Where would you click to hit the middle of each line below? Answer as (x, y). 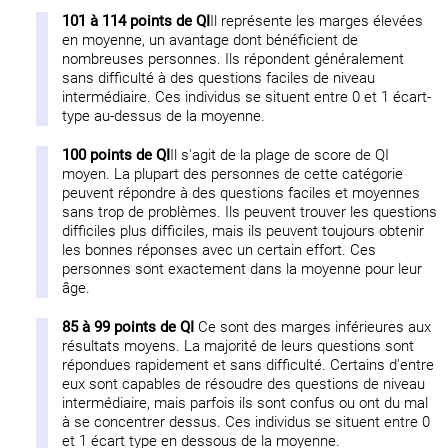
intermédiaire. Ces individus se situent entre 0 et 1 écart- (246, 97)
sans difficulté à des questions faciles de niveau (218, 78)
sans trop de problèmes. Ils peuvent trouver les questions (249, 212)
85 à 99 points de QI (127, 327)
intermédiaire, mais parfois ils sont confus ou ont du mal (244, 403)
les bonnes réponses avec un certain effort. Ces (218, 250)
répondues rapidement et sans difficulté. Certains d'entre (247, 365)
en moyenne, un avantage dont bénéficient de (209, 40)
